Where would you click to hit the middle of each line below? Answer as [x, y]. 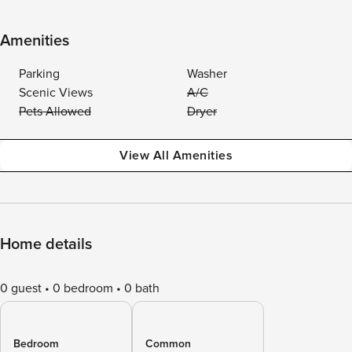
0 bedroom [83, 288]
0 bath [142, 288]
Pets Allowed [55, 112]
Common [168, 344]
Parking [39, 74]
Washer [207, 74]
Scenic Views [56, 93]
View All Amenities [176, 156]
